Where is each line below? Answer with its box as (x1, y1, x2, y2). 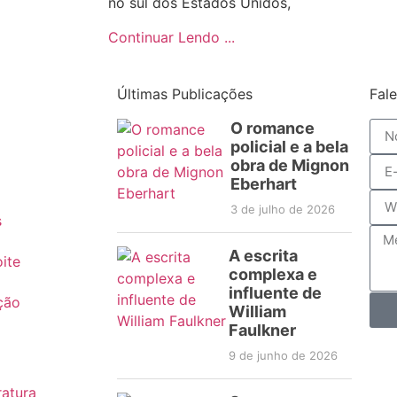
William (228, 301, 286, 321)
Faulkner (228, 320, 296, 339)
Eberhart (230, 174, 297, 193)
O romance (230, 118, 315, 137)
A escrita (228, 245, 298, 265)
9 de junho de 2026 (228, 347, 338, 362)
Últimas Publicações (117, 84, 253, 103)
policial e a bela (230, 136, 348, 156)
